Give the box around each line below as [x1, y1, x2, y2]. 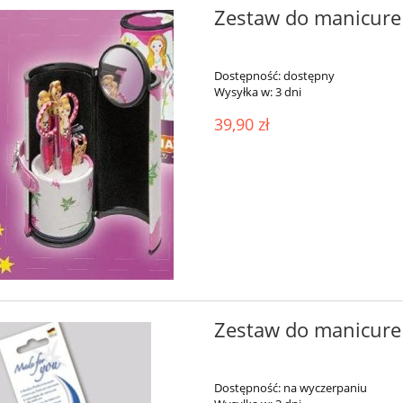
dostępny [282, 67, 335, 84]
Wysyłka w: [213, 83, 273, 100]
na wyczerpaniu [282, 379, 367, 396]
